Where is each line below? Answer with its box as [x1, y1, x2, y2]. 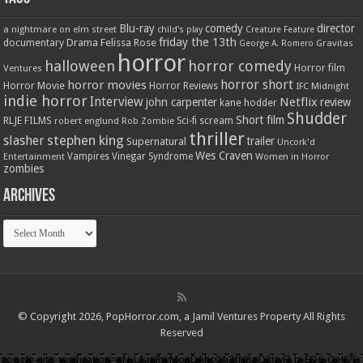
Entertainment [3, 152, 66, 163]
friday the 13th [159, 35, 237, 50]
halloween [45, 58, 116, 75]
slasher [3, 133, 45, 149]
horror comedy [188, 58, 293, 75]
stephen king [47, 132, 125, 149]
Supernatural [126, 135, 187, 148]
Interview [90, 95, 144, 110]
